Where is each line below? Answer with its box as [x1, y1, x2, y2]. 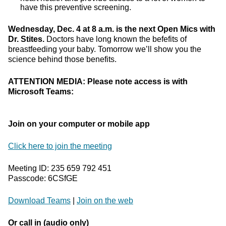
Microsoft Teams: [8, 87, 74, 96]
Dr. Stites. [8, 35, 46, 43]
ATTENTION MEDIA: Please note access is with [8, 77, 188, 86]
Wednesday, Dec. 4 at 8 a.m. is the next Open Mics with [8, 25, 215, 33]
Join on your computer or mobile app [8, 120, 150, 128]
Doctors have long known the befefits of [46, 35, 187, 43]
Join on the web [77, 196, 133, 205]
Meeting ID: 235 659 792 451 [8, 164, 111, 173]
